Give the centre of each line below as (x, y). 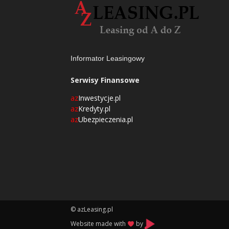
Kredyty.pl (94, 109)
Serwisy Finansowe (105, 80)
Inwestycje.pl (99, 98)
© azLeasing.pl (92, 210)
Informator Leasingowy (108, 59)
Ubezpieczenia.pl (106, 120)
